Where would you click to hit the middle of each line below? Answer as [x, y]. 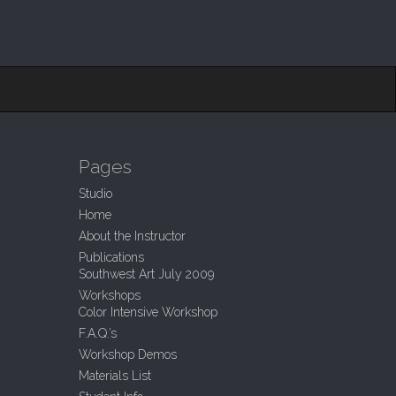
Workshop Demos [127, 354]
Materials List [114, 376]
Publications [111, 257]
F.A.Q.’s [97, 333]
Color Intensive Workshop [148, 312]
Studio [95, 194]
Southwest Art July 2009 [146, 274]
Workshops [109, 295]
